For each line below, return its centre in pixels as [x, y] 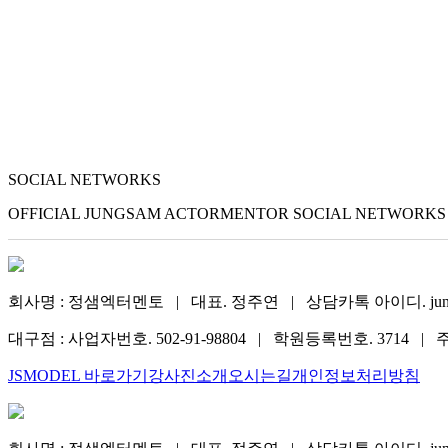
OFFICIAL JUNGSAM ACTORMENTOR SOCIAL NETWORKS [227, 213]
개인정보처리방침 [356, 375]
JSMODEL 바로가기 [78, 375]
